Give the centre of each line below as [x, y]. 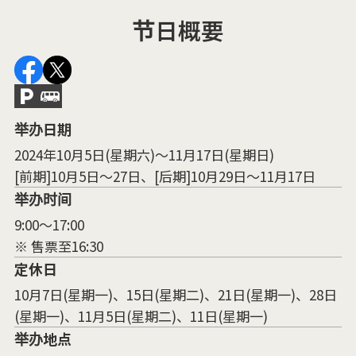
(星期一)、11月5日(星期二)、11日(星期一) [141, 315]
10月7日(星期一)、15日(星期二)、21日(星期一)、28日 [175, 294]
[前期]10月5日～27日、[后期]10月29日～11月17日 [164, 176]
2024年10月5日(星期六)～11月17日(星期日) [144, 154]
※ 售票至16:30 [58, 246]
